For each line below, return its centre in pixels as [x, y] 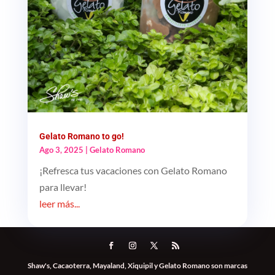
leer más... [59, 203]
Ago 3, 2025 [61, 149]
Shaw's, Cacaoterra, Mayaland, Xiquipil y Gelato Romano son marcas [137, 265]
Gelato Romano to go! [81, 136]
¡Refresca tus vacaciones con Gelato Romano [133, 170]
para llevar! [63, 187]
